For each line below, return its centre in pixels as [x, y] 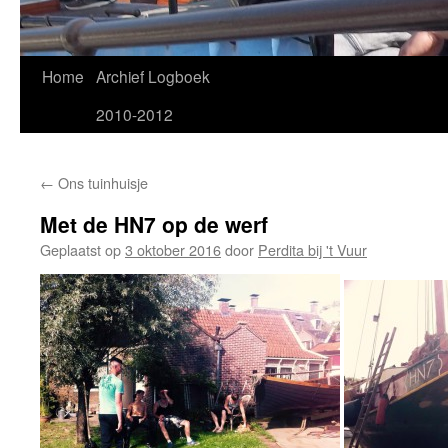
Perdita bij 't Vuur [312, 249]
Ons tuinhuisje [101, 182]
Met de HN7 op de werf [154, 224]
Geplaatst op [80, 249]
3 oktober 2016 [173, 249]
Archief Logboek [153, 76]
